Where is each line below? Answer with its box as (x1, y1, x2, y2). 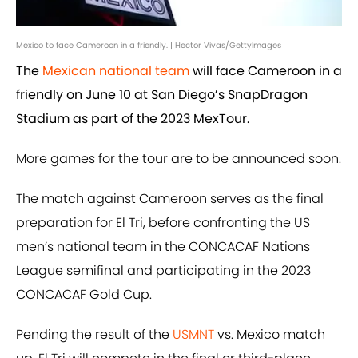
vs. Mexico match (214, 325, 325, 344)
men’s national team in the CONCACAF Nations (16, 237, 310, 257)
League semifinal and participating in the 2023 (16, 261, 311, 280)
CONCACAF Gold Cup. (16, 285, 152, 304)
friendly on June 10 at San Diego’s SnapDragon (16, 86, 308, 105)
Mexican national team (42, 62, 193, 81)
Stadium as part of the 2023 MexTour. (16, 109, 249, 129)
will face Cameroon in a (193, 62, 342, 81)
